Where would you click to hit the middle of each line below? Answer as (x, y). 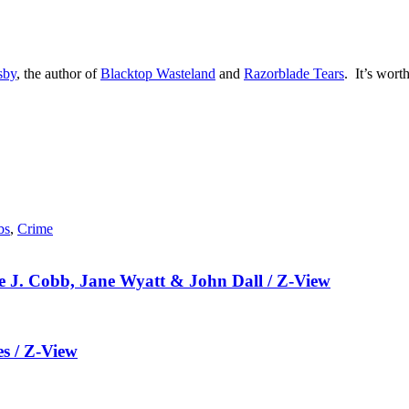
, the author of (58, 73)
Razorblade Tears (294, 73)
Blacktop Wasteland (158, 73)
